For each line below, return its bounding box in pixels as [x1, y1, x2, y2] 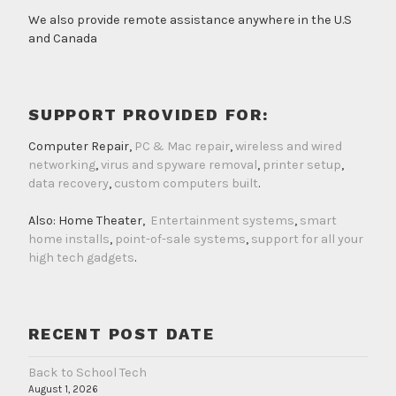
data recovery [28, 175, 109, 191]
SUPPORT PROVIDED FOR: [28, 105, 269, 125]
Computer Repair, [28, 138, 134, 154]
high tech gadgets [28, 250, 134, 266]
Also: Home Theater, [28, 213, 150, 229]
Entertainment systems [150, 213, 294, 229]
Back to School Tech [28, 364, 147, 380]
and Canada [28, 31, 97, 47]
